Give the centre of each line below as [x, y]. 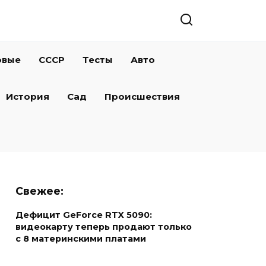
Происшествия [142, 96]
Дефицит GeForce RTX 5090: [84, 215]
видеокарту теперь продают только [104, 227]
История [28, 96]
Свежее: [39, 191]
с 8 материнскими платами [81, 239]
